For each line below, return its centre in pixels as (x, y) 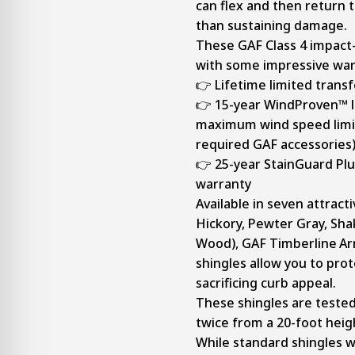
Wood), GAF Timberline (266, 243)
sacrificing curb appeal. (266, 283)
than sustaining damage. (271, 25)
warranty (223, 184)
